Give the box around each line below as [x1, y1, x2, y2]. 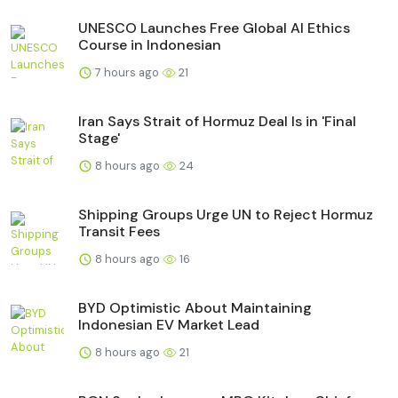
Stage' [78, 128, 120, 147]
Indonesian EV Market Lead [78, 314, 259, 334]
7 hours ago [92, 64, 162, 80]
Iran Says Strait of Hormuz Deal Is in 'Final [78, 111, 356, 131]
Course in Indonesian [78, 35, 221, 54]
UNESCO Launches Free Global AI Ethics [78, 18, 350, 37]
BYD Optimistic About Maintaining [78, 298, 312, 317]
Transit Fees [78, 221, 160, 241]
